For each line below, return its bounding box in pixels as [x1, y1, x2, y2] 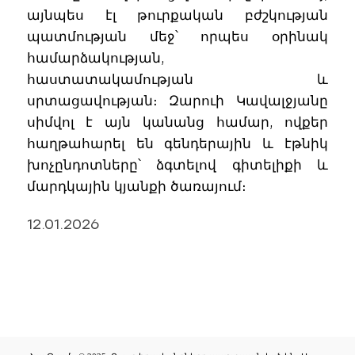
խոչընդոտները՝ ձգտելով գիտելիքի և [26, 157, 329, 174]
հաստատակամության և [26, 71, 329, 88]
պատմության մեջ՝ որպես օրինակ [26, 29, 329, 45]
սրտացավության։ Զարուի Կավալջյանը [26, 93, 329, 109]
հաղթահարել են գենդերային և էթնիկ [26, 136, 329, 152]
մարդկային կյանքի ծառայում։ [26, 178, 246, 195]
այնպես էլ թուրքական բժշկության [26, 7, 329, 24]
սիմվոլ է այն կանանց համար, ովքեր [26, 114, 329, 131]
